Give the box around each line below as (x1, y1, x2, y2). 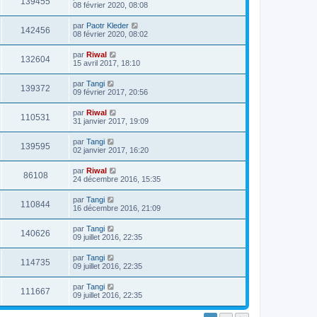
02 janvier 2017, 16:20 (73, 145, 149, 154)
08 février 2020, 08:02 (73, 29, 148, 38)
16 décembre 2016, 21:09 (73, 203, 161, 212)
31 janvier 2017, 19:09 (73, 116, 149, 125)
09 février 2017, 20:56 (73, 87, 148, 96)
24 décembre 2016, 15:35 (73, 174, 161, 183)
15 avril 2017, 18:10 (73, 58, 140, 67)
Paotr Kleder (86, 21, 129, 30)
